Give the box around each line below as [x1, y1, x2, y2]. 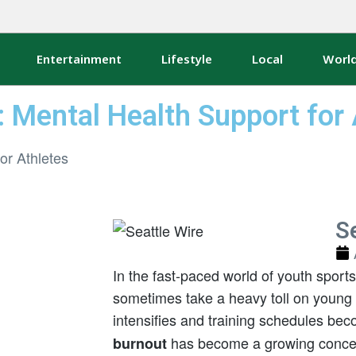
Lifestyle [161, 51, 212, 68]
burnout [113, 333, 167, 354]
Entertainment [36, 51, 122, 68]
